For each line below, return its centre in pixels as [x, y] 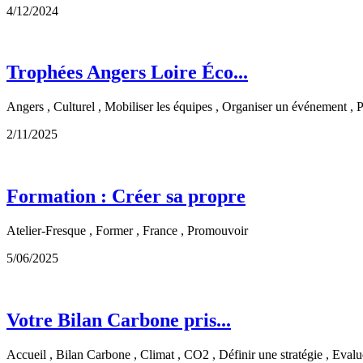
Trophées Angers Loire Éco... [127, 73]
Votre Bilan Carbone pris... [119, 320]
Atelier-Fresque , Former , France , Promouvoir [127, 231]
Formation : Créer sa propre [126, 196]
